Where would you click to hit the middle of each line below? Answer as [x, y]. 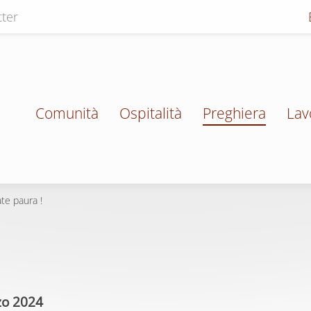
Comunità [67, 113]
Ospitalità [151, 113]
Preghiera [234, 113]
